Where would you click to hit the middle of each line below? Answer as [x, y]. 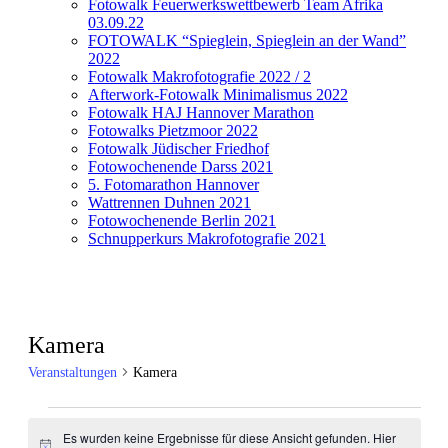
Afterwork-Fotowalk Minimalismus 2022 [218, 94]
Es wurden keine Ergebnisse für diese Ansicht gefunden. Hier [229, 437]
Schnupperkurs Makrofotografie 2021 [207, 238]
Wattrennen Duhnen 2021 [169, 202]
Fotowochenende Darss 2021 [180, 166]
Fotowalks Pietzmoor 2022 [173, 130]
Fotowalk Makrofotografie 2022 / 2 [199, 76]
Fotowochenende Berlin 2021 [182, 220]
